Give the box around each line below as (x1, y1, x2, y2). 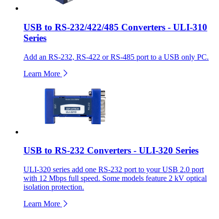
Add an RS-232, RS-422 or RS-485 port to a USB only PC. (23, 52, 209, 61)
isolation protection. (23, 183, 84, 192)
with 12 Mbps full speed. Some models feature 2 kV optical (23, 174, 207, 183)
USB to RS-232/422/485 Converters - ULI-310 (23, 22, 207, 32)
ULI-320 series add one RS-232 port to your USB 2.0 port (23, 165, 204, 174)
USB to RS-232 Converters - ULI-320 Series (23, 145, 198, 156)
